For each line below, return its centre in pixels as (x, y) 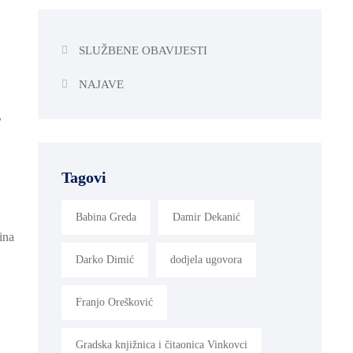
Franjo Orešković (114, 302)
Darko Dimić (105, 259)
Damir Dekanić (206, 217)
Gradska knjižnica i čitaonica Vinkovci (162, 344)
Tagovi (84, 177)
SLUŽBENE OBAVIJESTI (143, 50)
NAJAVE (101, 84)
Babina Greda (106, 217)
